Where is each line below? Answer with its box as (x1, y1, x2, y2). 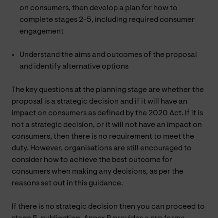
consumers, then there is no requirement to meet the (12, 132, 194, 141)
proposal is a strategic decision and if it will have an (12, 97, 187, 106)
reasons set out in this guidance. (12, 179, 123, 187)
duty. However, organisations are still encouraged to (12, 144, 192, 152)
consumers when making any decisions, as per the (12, 167, 183, 176)
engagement (19, 27, 64, 36)
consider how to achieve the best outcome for (12, 156, 172, 164)
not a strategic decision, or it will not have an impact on (12, 121, 202, 129)
